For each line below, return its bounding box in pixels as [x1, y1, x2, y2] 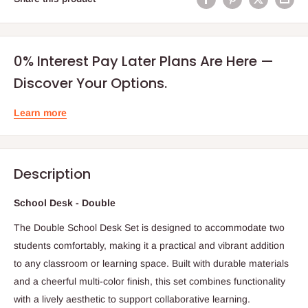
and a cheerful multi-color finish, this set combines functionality [14, 276, 285, 287]
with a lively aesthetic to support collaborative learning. [14, 294, 250, 305]
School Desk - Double [14, 197, 115, 209]
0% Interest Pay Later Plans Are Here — [14, 51, 274, 71]
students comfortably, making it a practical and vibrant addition [14, 240, 285, 252]
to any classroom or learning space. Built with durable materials [14, 258, 289, 269]
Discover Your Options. [14, 73, 167, 93]
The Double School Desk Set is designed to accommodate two [14, 222, 285, 234]
